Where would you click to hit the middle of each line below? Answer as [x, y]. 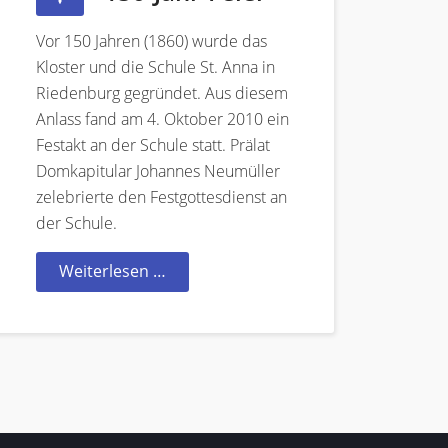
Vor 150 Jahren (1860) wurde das [151, 40]
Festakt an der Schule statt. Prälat [153, 144]
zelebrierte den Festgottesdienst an [161, 196]
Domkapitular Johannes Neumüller [158, 170]
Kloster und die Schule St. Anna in [155, 66]
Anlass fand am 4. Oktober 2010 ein [162, 118]
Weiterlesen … [112, 270]
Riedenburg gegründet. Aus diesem [162, 92]
